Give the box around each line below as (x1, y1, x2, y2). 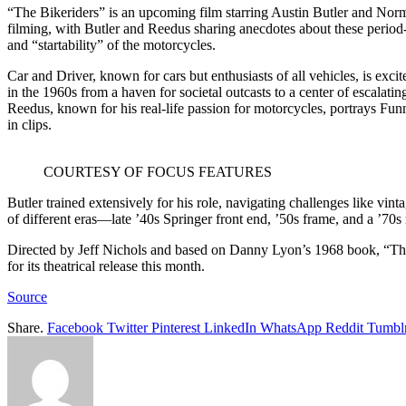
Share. (7, 319, 43, 335)
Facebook (47, 319, 103, 335)
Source (7, 288, 47, 304)
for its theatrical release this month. (7, 257, 205, 274)
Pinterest (151, 319, 200, 335)
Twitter (107, 319, 148, 335)
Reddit (325, 319, 363, 335)
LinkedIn (204, 319, 256, 335)
